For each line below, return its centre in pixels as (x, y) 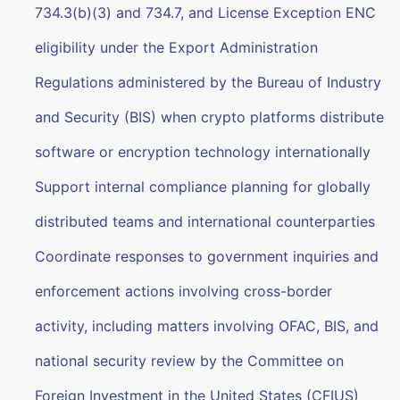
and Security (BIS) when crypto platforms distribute (210, 117)
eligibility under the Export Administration (177, 47)
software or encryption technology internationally (203, 152)
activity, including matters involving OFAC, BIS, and (207, 326)
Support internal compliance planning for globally (203, 187)
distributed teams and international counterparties (205, 221)
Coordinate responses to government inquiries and (207, 256)
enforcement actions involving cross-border (184, 291)
